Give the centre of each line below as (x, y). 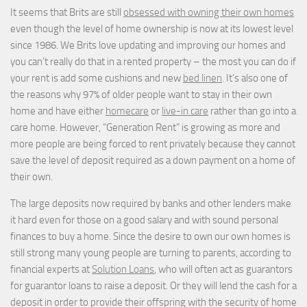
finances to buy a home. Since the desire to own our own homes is (150, 236)
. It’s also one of (255, 78)
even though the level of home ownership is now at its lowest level (152, 28)
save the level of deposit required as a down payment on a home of (153, 160)
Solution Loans (123, 269)
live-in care (185, 111)
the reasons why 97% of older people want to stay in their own (141, 94)
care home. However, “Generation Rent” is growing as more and (145, 127)
